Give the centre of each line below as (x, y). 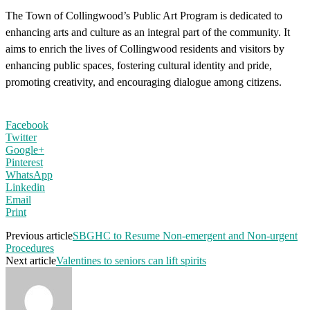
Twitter (21, 137)
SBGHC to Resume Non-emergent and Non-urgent (185, 235)
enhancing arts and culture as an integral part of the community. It (148, 32)
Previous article (39, 235)
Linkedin (25, 187)
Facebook (27, 125)
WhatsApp (29, 174)
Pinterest (24, 162)
